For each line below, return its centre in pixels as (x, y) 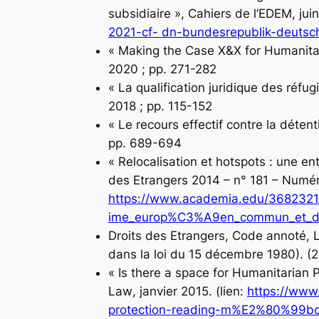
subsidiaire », (148, 13)
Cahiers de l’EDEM (240, 13)
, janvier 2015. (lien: (190, 291)
